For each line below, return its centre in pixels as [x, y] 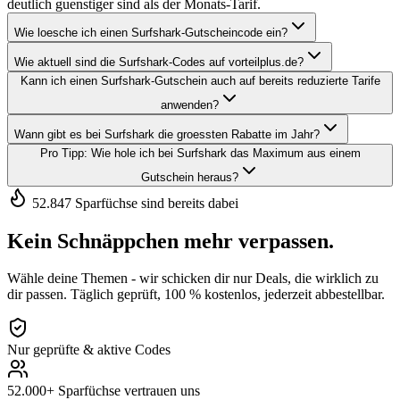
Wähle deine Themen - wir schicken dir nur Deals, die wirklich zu [193, 279]
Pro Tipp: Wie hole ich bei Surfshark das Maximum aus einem [200, 153]
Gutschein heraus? [189, 177]
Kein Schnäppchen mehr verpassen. [171, 241]
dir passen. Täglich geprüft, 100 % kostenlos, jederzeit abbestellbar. [196, 295]
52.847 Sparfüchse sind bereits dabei [133, 203]
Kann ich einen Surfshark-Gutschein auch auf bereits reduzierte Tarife [200, 80]
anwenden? [189, 104]
